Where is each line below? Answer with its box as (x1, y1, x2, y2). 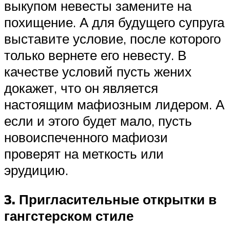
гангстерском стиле (4, 207, 133, 224)
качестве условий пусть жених (4, 63, 191, 80)
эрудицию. (4, 161, 68, 178)
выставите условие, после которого (4, 30, 221, 47)
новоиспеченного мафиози (4, 128, 168, 145)
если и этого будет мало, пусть (4, 112, 192, 129)
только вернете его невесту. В (4, 46, 186, 63)
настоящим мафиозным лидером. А (4, 95, 224, 112)
